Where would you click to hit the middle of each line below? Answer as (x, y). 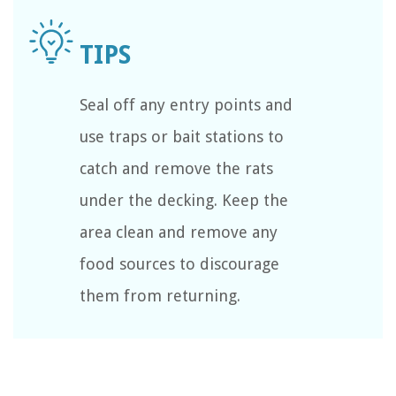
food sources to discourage (179, 263)
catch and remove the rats (176, 168)
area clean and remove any (179, 232)
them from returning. (160, 295)
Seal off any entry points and (186, 104)
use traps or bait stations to (182, 136)
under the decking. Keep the (184, 200)
